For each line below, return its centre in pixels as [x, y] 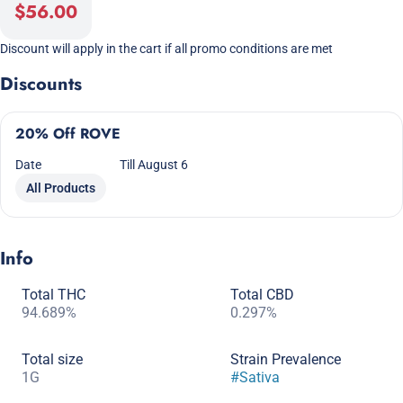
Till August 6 [154, 165]
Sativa [260, 377]
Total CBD [262, 295]
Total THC [54, 295]
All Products [61, 188]
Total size [52, 359]
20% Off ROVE [68, 134]
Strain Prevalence [286, 359]
